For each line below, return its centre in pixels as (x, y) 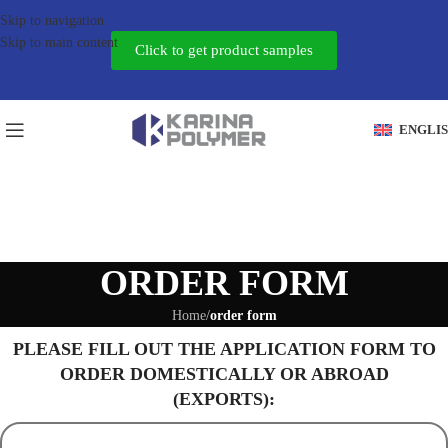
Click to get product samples (223, 49)
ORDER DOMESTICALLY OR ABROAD (224, 374)
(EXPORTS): (224, 399)
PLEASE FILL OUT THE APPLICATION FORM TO (224, 349)
